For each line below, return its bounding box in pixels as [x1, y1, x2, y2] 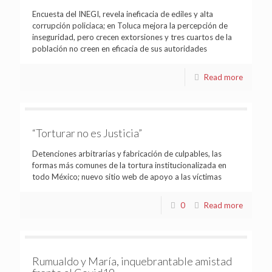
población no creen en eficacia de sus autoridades [32, 43, 207, 53]
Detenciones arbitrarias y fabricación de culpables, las [32, 148, 222, 158]
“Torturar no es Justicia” [32, 126, 142, 140]
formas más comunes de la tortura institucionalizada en [32, 160, 226, 170]
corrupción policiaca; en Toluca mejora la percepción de [32, 20, 228, 30]
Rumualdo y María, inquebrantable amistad [32, 254, 232, 268]
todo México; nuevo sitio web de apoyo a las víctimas [32, 171, 222, 182]
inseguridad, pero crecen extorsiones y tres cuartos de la [32, 32, 232, 42]
